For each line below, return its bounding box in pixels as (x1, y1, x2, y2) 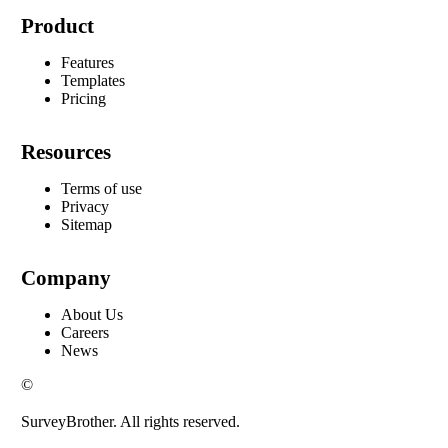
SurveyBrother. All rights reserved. (20, 413, 240, 431)
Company (20, 266, 111, 290)
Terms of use (60, 180, 142, 198)
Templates (60, 72, 125, 90)
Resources (20, 140, 111, 164)
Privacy (60, 198, 109, 216)
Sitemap (60, 216, 112, 234)
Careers (60, 324, 109, 342)
